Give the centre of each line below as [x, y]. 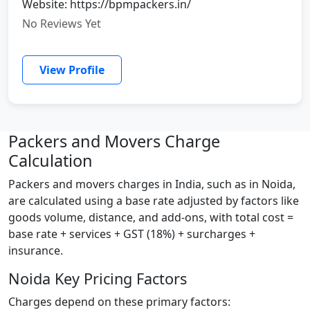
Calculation [51, 160]
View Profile [72, 70]
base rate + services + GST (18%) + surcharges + [132, 234]
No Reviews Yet [62, 23]
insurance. [36, 250]
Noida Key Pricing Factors [98, 278]
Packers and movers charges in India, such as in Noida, [152, 184]
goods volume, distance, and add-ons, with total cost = [151, 217]
